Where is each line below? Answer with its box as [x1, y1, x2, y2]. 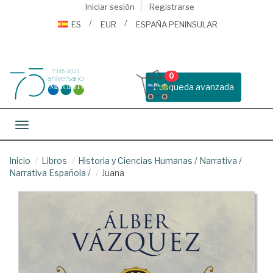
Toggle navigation [21, 121, 94, 131]
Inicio [9, 155, 30, 166]
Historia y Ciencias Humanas [78, 155, 193, 166]
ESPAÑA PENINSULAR [136, 19, 218, 29]
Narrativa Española [9, 168, 86, 178]
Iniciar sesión [85, 2, 135, 12]
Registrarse [149, 2, 194, 12]
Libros [41, 155, 67, 166]
